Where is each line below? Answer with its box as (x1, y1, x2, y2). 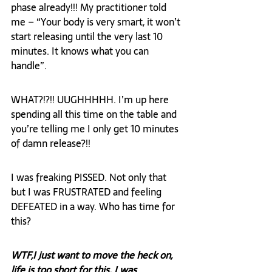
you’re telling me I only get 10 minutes (11, 121, 181, 137)
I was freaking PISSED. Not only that (11, 169, 169, 186)
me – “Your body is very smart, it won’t (11, 14, 183, 30)
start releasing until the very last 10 (11, 29, 165, 45)
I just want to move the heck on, (33, 247, 175, 263)
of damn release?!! (11, 135, 90, 152)
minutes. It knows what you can (11, 43, 151, 59)
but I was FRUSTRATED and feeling (11, 184, 164, 200)
